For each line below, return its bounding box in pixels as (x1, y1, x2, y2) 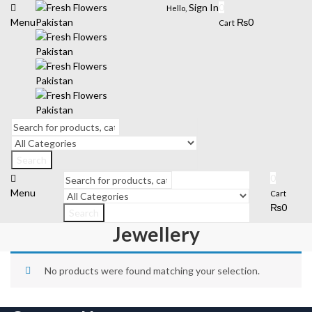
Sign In (189, 1, 219, 13)
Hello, (166, 3, 187, 13)
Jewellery (112, 222, 200, 246)
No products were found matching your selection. (45, 265, 260, 276)
